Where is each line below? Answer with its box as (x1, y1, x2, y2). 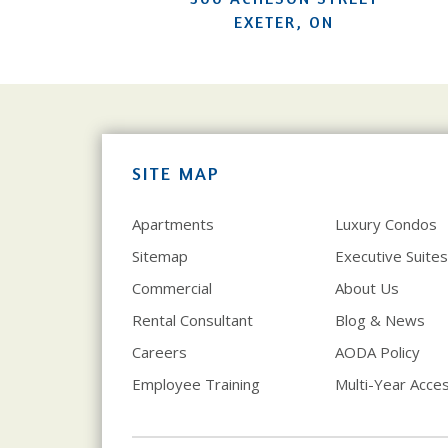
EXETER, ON (234, 11, 335, 32)
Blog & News (334, 309, 425, 330)
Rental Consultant (132, 309, 253, 330)
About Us (334, 277, 399, 298)
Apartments (132, 213, 214, 234)
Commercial (132, 277, 212, 298)
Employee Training (132, 373, 260, 394)
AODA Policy (334, 341, 420, 362)
